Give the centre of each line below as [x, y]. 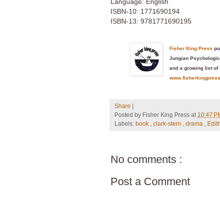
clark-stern [168, 123]
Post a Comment [150, 182]
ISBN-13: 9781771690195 [151, 21]
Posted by [128, 114]
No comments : [146, 159]
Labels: [125, 123]
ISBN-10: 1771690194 [145, 12]
